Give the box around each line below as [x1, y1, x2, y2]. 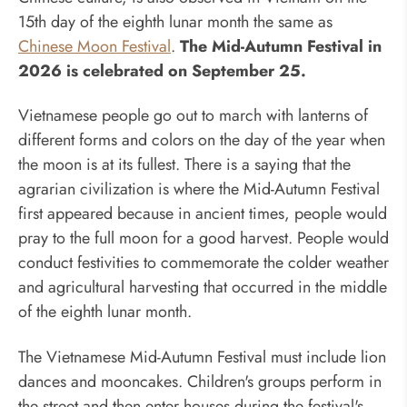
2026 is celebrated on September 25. [18, 58, 311, 83]
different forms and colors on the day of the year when [18, 128, 385, 153]
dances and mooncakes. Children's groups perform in [18, 369, 382, 393]
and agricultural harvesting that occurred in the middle [18, 275, 387, 300]
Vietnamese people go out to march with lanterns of [18, 104, 368, 128]
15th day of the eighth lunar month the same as [18, 9, 333, 34]
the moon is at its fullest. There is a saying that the [18, 153, 351, 177]
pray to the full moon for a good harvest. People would [18, 226, 389, 251]
